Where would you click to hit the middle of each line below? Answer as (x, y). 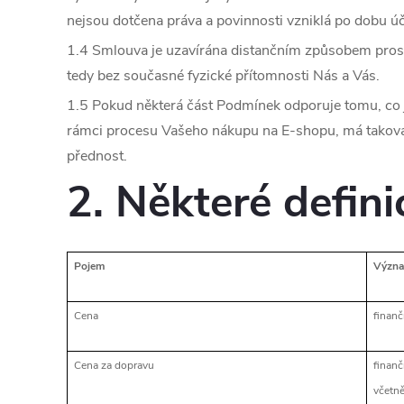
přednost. (97, 156)
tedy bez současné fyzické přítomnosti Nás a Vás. (223, 76)
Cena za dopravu (115, 365)
